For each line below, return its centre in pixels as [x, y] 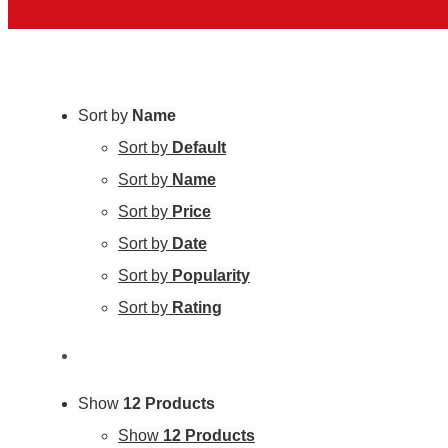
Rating [197, 308]
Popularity [211, 276]
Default [199, 148]
